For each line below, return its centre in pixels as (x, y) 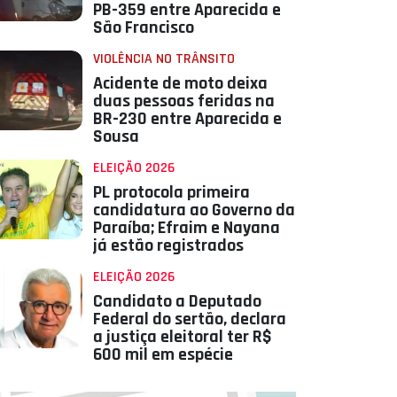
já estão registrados (168, 246)
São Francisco (143, 28)
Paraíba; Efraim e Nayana (186, 228)
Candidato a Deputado (177, 302)
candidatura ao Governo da (194, 210)
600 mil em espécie (163, 355)
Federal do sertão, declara (189, 319)
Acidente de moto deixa (180, 84)
